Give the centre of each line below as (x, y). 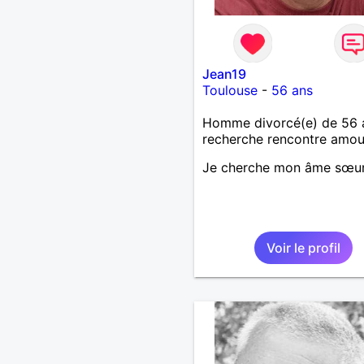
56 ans (292, 90)
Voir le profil (303, 247)
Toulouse (230, 90)
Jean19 (224, 74)
